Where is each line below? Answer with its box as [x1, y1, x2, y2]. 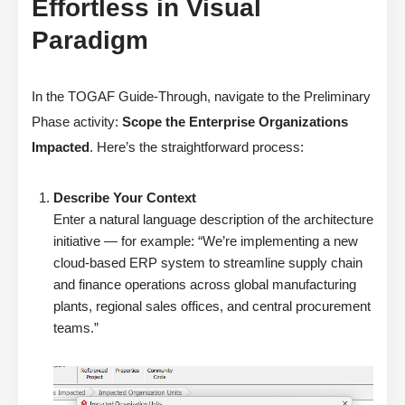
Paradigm [32, 26, 148, 55]
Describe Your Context [53, 190, 196, 206]
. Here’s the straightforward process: [89, 139, 304, 155]
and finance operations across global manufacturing [53, 277, 356, 293]
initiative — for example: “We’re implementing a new [53, 233, 358, 250]
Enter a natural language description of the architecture [53, 212, 373, 228]
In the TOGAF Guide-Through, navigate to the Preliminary [32, 89, 371, 105]
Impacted [32, 139, 89, 155]
